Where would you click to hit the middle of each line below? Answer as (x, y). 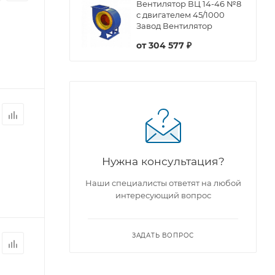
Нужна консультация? (163, 161)
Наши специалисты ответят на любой (163, 183)
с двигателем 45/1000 (180, 14)
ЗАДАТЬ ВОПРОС (163, 235)
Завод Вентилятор (174, 25)
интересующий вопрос (163, 195)
